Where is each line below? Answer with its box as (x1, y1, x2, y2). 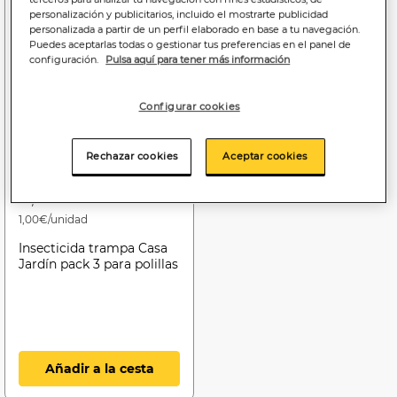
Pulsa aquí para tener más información (105, 53, 291, 66)
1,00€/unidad (19, 212, 88, 226)
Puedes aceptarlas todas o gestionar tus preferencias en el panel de (29, 38, 352, 51)
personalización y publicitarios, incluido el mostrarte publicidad (29, 8, 329, 21)
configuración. (29, 53, 102, 66)
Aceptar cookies (222, 150, 307, 163)
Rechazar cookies (85, 150, 178, 163)
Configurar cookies (138, 100, 240, 113)
